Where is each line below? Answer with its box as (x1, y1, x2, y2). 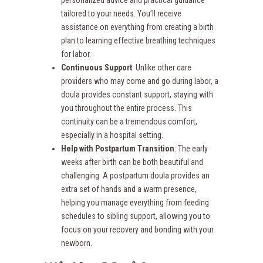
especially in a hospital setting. (61, 130, 163, 140)
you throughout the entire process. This (61, 103, 192, 113)
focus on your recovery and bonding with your (61, 225, 214, 234)
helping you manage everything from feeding (61, 198, 209, 207)
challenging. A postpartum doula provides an (61, 171, 210, 180)
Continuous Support (61, 63, 132, 72)
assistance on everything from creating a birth (61, 22, 214, 32)
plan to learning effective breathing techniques (61, 36, 215, 45)
